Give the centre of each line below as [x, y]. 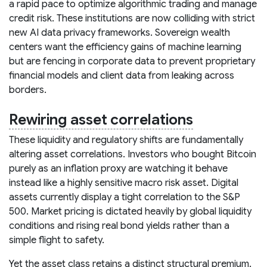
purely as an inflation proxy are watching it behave [118, 168]
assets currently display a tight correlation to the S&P [125, 197]
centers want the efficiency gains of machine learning [125, 47]
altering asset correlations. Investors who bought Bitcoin [133, 154]
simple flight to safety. [57, 240]
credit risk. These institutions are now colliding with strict [132, 18]
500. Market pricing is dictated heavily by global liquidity [130, 211]
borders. [28, 90]
